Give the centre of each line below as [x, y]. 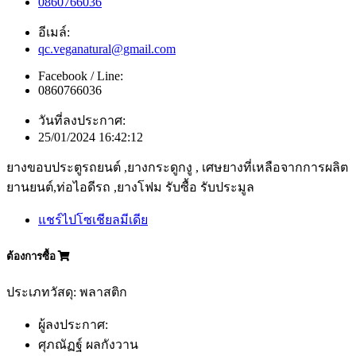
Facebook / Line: [81, 76]
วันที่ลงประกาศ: [82, 121]
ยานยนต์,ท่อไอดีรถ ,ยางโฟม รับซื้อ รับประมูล [130, 188]
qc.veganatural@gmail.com [107, 49]
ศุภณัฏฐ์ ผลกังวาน [88, 344]
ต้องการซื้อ [32, 256]
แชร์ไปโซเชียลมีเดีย [93, 220]
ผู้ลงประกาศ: [73, 324]
